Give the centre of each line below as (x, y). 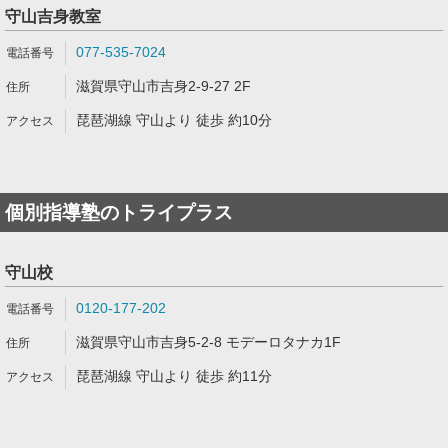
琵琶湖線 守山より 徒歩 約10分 (174, 120)
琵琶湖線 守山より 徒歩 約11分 (174, 376)
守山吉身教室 (53, 16)
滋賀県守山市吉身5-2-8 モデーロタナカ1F (208, 342)
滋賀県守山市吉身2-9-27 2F (163, 86)
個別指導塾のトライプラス (119, 212)
